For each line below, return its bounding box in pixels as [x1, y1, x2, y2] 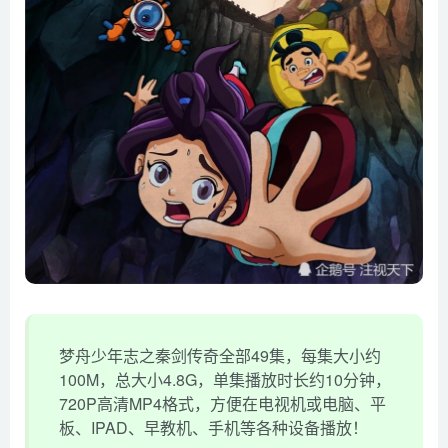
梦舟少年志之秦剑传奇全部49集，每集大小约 [59, 344, 381, 368]
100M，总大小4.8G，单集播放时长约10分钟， [59, 368, 391, 392]
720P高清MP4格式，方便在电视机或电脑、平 [59, 392, 386, 416]
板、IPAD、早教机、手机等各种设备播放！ [59, 416, 368, 440]
